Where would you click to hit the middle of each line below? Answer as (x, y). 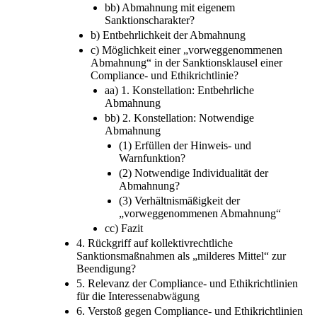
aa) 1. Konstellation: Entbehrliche (179, 90)
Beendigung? (106, 268)
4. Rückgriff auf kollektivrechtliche (155, 243)
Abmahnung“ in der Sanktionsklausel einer (186, 62)
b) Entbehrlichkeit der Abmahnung (168, 35)
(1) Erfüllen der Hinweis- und (185, 145)
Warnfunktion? (152, 158)
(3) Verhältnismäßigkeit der (179, 200)
